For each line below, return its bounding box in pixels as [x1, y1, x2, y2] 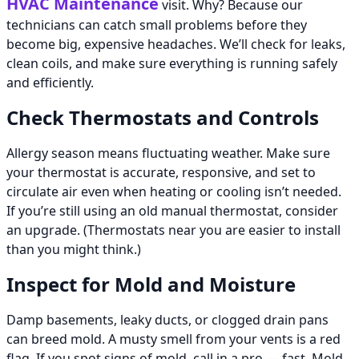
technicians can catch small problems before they [6, 16, 307, 34]
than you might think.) [6, 240, 141, 259]
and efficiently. [6, 74, 94, 92]
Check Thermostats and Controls [6, 104, 319, 131]
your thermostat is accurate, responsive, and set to [6, 163, 316, 182]
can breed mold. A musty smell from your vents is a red [6, 330, 341, 349]
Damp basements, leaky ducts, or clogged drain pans [6, 311, 329, 329]
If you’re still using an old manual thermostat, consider [6, 202, 338, 220]
